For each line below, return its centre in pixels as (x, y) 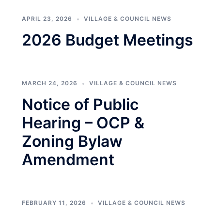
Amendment (68, 160)
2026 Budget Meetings (108, 40)
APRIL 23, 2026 (47, 19)
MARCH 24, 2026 (50, 83)
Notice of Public (80, 104)
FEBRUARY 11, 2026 (54, 203)
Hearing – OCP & (83, 123)
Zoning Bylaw (72, 141)
